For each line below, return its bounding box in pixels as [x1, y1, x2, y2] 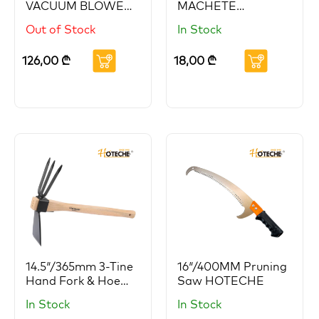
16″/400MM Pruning [177, 258, 287, 273]
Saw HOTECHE [177, 273, 264, 288]
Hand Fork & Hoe [26, 273, 120, 288]
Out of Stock [26, 22, 95, 37]
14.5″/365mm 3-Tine [26, 258, 133, 273]
